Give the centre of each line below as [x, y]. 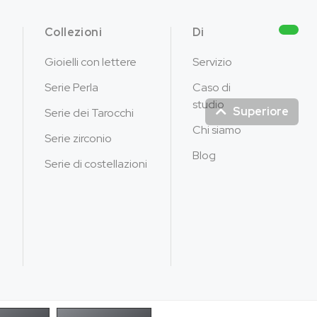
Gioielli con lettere [90, 62]
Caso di [211, 87]
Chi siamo [217, 129]
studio [208, 104]
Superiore [261, 111]
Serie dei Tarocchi [89, 113]
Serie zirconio [78, 138]
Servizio [212, 62]
